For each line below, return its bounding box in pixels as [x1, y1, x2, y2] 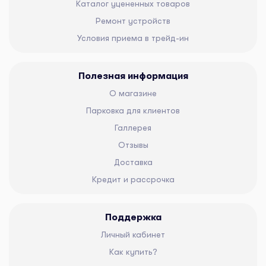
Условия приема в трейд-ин [77, 33, 189, 43]
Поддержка [104, 211, 161, 223]
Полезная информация [78, 70, 188, 81]
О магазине [109, 88, 157, 98]
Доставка [113, 157, 153, 167]
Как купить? [109, 246, 157, 256]
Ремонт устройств [96, 15, 170, 26]
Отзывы [118, 140, 148, 150]
